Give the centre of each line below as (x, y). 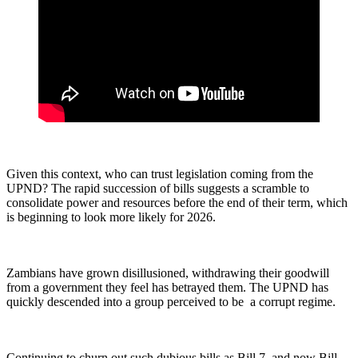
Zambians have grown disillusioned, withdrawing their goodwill (168, 272)
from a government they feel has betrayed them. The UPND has (167, 287)
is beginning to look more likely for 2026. (111, 217)
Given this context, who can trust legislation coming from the (160, 173)
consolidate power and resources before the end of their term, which (177, 202)
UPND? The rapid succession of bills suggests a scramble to (158, 188)
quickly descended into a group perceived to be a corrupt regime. (171, 301)
